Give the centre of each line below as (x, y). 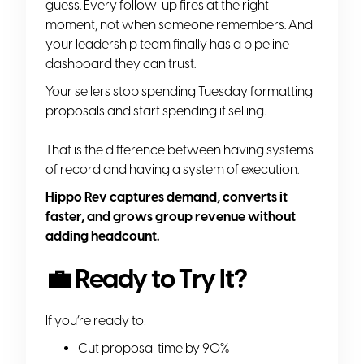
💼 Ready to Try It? (146, 278)
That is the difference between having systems (180, 149)
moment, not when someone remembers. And (179, 24)
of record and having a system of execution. (172, 169)
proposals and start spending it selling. (156, 110)
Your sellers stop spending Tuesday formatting (179, 91)
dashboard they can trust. (121, 63)
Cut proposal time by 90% (154, 348)
